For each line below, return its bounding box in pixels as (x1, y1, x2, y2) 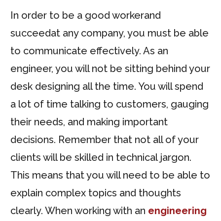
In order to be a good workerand (10, 9, 161, 21)
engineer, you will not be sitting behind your (10, 63, 210, 74)
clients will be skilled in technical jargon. (10, 151, 191, 163)
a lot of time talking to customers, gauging (10, 98, 209, 110)
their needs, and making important (10, 116, 168, 128)
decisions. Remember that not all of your (10, 134, 199, 146)
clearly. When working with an (10, 205, 148, 217)
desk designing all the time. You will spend (10, 80, 203, 92)
